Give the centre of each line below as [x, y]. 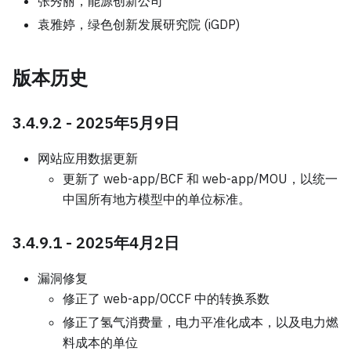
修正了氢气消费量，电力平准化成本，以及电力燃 [201, 322]
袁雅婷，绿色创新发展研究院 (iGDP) [139, 24]
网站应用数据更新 [88, 158]
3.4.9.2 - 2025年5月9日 [96, 122]
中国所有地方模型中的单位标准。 [157, 199]
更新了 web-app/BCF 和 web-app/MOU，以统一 [200, 178]
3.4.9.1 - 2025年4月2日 [96, 242]
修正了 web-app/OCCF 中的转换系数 [166, 298]
